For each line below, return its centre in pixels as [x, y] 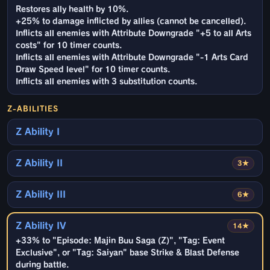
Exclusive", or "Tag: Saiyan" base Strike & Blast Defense [127, 253]
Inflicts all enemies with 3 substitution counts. [106, 82]
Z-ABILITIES [33, 109]
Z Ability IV [41, 226]
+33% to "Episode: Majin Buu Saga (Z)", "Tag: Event [120, 241]
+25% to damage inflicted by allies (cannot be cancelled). [131, 22]
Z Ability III [41, 195]
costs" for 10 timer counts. [69, 46]
